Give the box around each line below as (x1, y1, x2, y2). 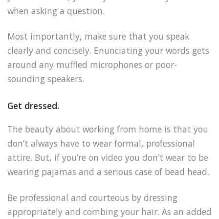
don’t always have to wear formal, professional (7, 137, 195, 150)
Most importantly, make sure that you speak (7, 30, 189, 43)
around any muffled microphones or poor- (7, 59, 177, 71)
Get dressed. (7, 100, 59, 112)
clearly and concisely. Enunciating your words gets (7, 44, 209, 57)
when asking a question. (7, 4, 105, 17)
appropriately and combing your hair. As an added (7, 206, 212, 218)
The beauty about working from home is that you (7, 123, 208, 135)
